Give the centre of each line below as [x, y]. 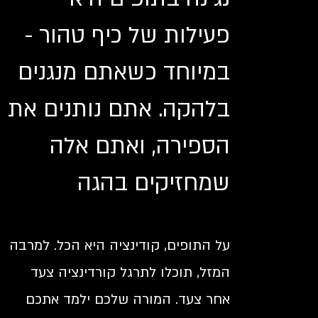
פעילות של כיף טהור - [127, 35]
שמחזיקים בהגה [154, 183]
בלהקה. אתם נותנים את [119, 109]
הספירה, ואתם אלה [140, 146]
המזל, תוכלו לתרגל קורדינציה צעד [130, 273]
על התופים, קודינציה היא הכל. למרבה [120, 246]
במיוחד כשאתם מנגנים [124, 72]
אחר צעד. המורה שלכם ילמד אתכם [128, 300]
